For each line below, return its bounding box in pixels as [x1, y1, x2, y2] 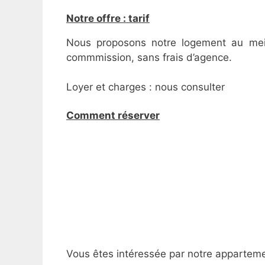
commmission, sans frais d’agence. [66, 51, 232, 63]
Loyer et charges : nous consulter [66, 81, 225, 93]
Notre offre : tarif [66, 12, 150, 24]
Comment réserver [66, 109, 160, 121]
